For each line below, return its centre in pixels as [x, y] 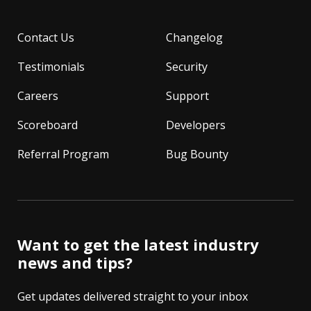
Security [187, 66]
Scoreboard [48, 125]
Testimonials [51, 66]
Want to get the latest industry [138, 244]
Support [187, 95]
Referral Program [63, 154]
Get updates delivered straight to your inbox [133, 296]
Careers [38, 95]
